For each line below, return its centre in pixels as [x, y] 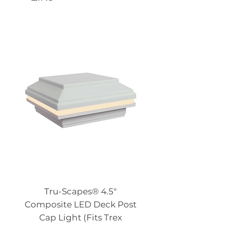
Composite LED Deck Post [80, 205]
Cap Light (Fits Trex [80, 218]
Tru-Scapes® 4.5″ [80, 192]
